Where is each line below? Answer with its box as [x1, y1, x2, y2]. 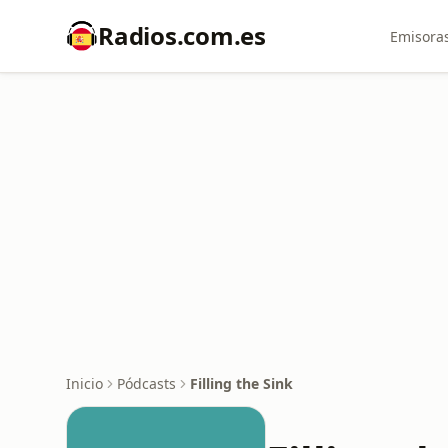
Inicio [66, 374, 103, 393]
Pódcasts [117, 374, 176, 393]
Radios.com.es [98, 19, 266, 52]
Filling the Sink [190, 374, 293, 393]
